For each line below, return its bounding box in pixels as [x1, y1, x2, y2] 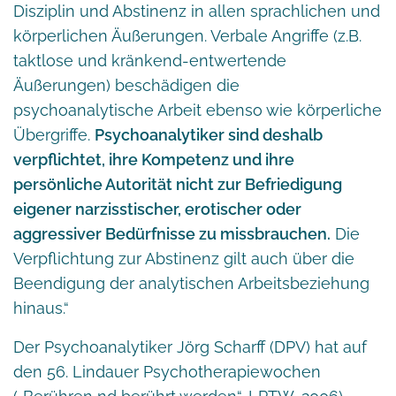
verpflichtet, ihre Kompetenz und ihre [13, 149, 294, 169]
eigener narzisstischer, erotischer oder [13, 199, 301, 218]
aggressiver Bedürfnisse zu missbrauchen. [13, 224, 331, 243]
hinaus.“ [13, 298, 69, 317]
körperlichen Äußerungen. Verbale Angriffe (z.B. [13, 26, 362, 45]
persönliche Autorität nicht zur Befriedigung [13, 174, 342, 194]
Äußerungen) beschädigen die [13, 75, 240, 95]
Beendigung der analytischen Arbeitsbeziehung [13, 273, 369, 293]
